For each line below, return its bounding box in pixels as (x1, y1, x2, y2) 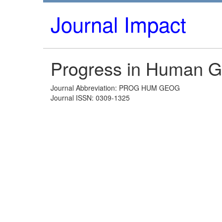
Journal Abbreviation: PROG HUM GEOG (51, 83, 180, 93)
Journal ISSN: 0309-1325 (51, 93, 130, 103)
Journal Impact (51, 9, 186, 39)
